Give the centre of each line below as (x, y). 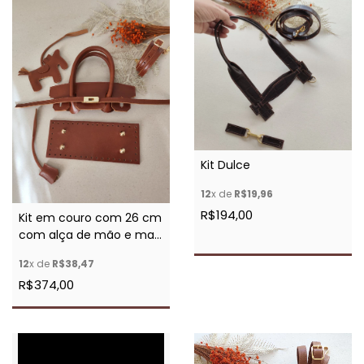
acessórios (49, 251)
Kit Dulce (225, 165)
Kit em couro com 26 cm (90, 217)
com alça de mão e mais (91, 234)
